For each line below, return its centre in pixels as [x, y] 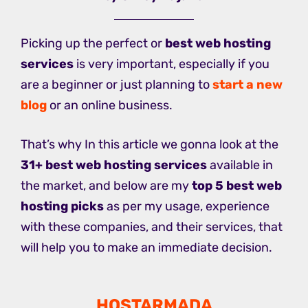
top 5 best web [237, 186]
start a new [247, 85]
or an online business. [110, 106]
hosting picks [62, 207]
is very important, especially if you [172, 64]
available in [240, 165]
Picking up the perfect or [93, 44]
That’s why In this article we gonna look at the [150, 145]
